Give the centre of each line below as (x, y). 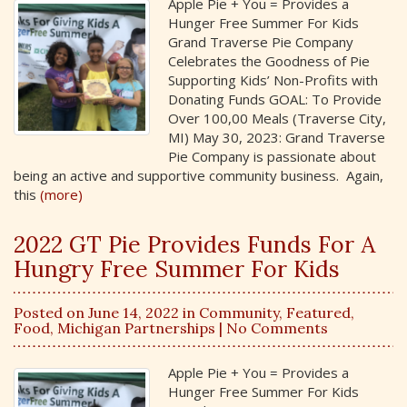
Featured (318, 312)
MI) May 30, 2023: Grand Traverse (277, 137)
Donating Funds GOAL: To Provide (275, 99)
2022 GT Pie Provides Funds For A (194, 244)
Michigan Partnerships (136, 328)
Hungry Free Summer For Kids (177, 269)
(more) (61, 194)
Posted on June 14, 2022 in (106, 312)
